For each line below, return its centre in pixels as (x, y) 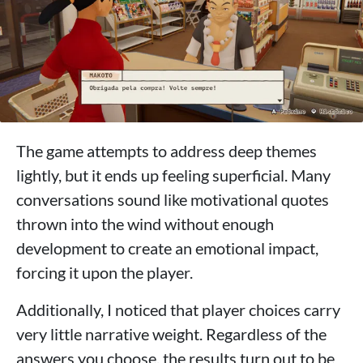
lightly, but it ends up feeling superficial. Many (173, 175)
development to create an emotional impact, (167, 248)
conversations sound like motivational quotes (173, 200)
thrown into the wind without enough (145, 224)
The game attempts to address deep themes (167, 151)
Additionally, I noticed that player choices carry (178, 310)
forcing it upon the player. (105, 273)
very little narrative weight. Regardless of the (171, 334)
